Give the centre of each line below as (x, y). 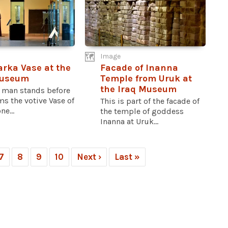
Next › (89, 157)
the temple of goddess (142, 111)
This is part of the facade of (150, 101)
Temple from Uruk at (146, 79)
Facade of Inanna (139, 68)
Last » (127, 157)
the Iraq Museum (139, 89)
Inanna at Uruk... (130, 122)
